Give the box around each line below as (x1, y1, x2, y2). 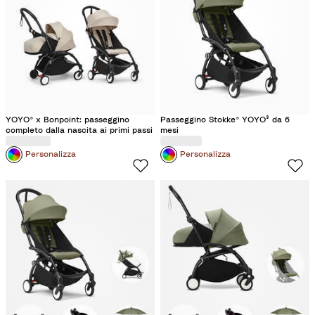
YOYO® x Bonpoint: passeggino (6, 115, 129, 124)
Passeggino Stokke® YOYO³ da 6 (160, 115, 290, 124)
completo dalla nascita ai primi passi (6, 125, 153, 134)
